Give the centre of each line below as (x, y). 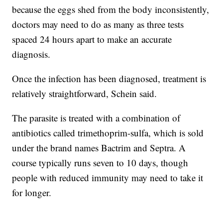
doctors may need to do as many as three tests (98, 24)
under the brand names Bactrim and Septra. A (99, 148)
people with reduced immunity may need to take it (108, 178)
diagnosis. (31, 54)
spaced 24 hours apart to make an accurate (92, 39)
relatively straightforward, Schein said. (85, 94)
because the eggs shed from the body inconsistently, (111, 9)
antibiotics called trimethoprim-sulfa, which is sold (108, 133)
